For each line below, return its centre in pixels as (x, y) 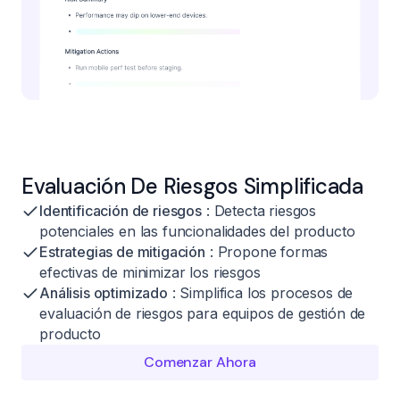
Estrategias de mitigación (122, 251)
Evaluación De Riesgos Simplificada (192, 186)
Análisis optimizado (104, 292)
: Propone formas (267, 251)
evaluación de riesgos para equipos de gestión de (203, 313)
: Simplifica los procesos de (260, 292)
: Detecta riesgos (259, 210)
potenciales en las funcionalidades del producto (197, 231)
